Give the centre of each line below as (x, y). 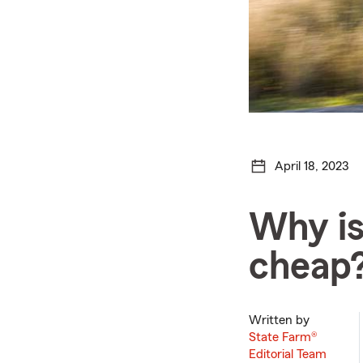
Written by (279, 320)
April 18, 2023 (312, 166)
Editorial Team (288, 354)
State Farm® (283, 337)
